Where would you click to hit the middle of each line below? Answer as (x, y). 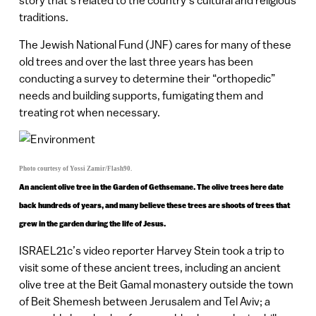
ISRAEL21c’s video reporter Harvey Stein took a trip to (151, 250)
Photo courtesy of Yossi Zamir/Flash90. (75, 168)
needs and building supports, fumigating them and (141, 95)
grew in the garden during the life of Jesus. (92, 223)
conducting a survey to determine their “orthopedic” (147, 78)
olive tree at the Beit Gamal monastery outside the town (156, 284)
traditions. (43, 17)
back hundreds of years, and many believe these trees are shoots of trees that (154, 205)
